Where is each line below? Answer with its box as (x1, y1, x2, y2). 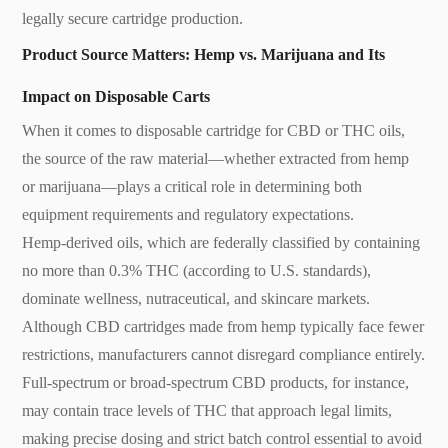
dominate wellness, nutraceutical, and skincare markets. (22, 289, 371, 307)
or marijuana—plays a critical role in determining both (22, 177, 363, 195)
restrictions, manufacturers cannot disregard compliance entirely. (22, 345, 426, 363)
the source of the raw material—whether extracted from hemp (22, 149, 410, 167)
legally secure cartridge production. (22, 9, 244, 27)
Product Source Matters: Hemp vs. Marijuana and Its (22, 45, 386, 63)
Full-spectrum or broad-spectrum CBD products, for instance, (22, 373, 410, 391)
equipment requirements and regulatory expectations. (22, 205, 355, 223)
